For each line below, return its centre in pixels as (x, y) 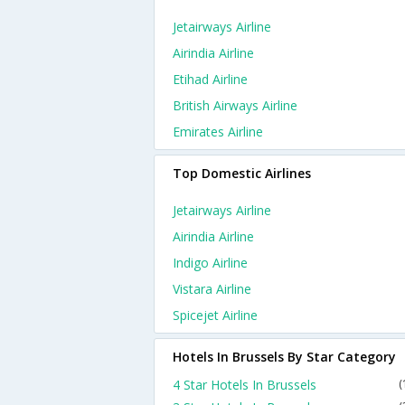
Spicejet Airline (215, 315)
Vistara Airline (212, 289)
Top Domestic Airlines (242, 173)
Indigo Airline (210, 263)
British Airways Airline (235, 105)
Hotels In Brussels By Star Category (284, 357)
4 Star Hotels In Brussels (245, 385)
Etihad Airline (210, 79)
